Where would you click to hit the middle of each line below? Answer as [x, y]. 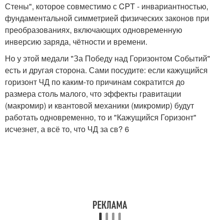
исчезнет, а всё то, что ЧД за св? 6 [67, 129]
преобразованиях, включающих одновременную [94, 30]
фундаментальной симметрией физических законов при [107, 18]
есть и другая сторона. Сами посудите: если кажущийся [106, 70]
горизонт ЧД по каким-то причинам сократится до [95, 82]
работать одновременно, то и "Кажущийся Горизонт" [101, 117]
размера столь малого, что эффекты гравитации [93, 94]
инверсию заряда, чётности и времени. [76, 41]
